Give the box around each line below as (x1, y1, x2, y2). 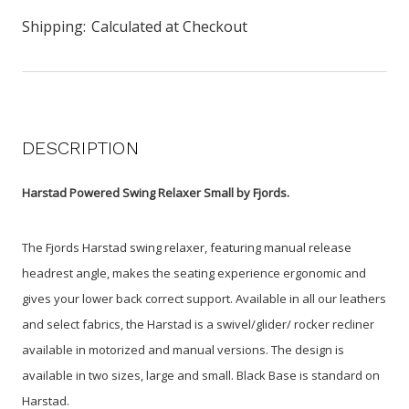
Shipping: (22, 16, 86, 37)
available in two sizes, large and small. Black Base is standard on (22, 366, 380, 383)
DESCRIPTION (22, 136, 139, 159)
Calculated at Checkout (91, 16, 247, 37)
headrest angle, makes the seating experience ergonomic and (22, 264, 366, 281)
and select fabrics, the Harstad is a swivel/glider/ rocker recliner (22, 315, 374, 332)
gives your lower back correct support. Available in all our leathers (22, 289, 386, 307)
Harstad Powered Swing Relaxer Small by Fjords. (22, 184, 289, 201)
